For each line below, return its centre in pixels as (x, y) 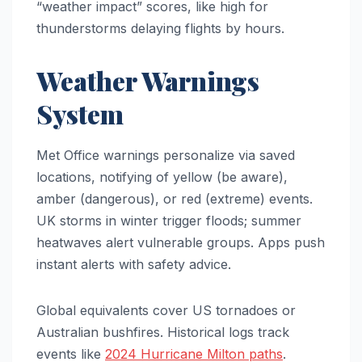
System (80, 113)
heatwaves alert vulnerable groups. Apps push (181, 242)
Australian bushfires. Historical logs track (163, 332)
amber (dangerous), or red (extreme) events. (175, 198)
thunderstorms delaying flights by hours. (160, 28)
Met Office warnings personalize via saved (166, 155)
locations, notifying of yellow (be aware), (162, 177)
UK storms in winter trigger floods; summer (169, 220)
